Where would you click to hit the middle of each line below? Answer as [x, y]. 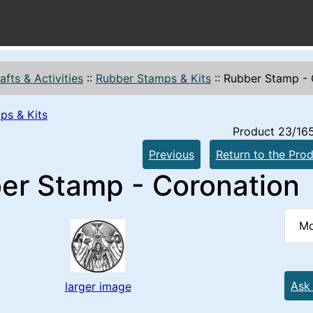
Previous [171, 154]
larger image [98, 286]
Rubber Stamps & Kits [153, 78]
